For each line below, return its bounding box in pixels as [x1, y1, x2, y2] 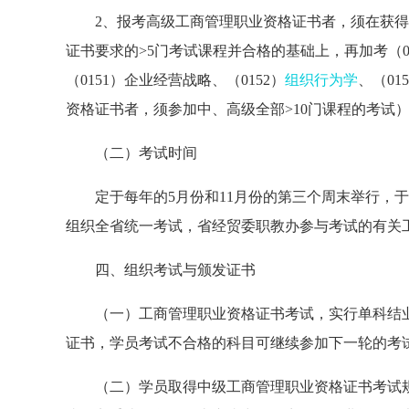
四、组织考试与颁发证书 [66, 262, 256, 278]
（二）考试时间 [66, 145, 197, 161]
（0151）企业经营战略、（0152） [66, 72, 285, 88]
